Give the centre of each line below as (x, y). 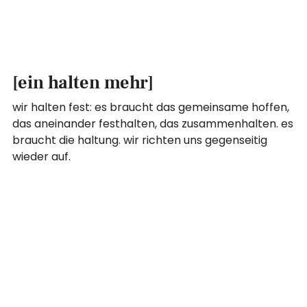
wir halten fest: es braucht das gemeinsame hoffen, (151, 108)
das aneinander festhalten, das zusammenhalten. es (153, 124)
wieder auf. (42, 157)
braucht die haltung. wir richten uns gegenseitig (140, 140)
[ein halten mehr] (83, 83)
